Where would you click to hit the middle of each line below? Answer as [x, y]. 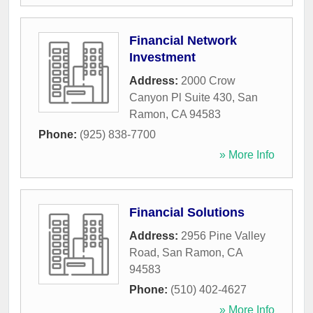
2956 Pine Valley [223, 236]
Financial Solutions [187, 213]
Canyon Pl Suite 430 [181, 98]
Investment [162, 58]
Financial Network [183, 41]
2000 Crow [208, 81]
